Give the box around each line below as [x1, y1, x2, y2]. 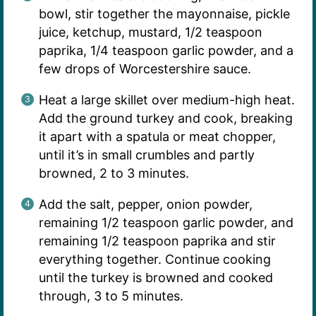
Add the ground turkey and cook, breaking [38, 111, 293, 126]
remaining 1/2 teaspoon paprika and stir [38, 233, 276, 249]
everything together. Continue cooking [38, 252, 271, 267]
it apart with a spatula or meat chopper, [38, 129, 276, 145]
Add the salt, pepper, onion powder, [38, 197, 253, 212]
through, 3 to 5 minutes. [38, 288, 183, 304]
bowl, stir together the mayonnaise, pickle [38, 6, 290, 22]
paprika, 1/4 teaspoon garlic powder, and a [38, 43, 293, 59]
